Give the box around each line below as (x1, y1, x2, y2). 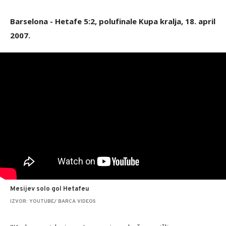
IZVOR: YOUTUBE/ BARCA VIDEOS (10, 198, 96, 205)
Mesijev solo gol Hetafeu (10, 185, 89, 193)
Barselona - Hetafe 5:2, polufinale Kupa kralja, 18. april (10, 16, 215, 26)
